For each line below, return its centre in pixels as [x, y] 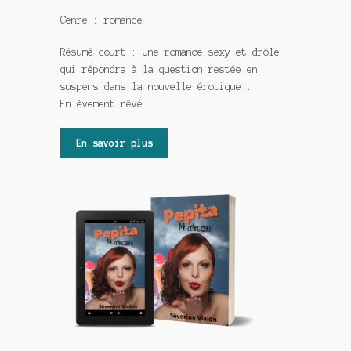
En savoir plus [114, 143]
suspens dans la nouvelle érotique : [157, 87]
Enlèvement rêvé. [105, 104]
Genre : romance [102, 20]
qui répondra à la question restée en [159, 70]
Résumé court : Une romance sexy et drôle [170, 52]
